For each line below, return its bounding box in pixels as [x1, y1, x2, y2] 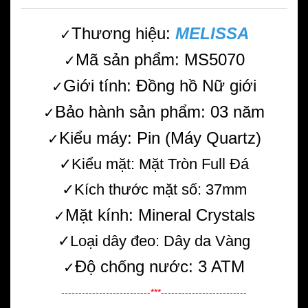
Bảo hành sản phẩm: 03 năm [55, 102, 265, 122]
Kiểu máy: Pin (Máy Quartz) [58, 129, 261, 148]
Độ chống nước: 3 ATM [75, 257, 245, 276]
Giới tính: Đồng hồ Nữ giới [63, 76, 256, 96]
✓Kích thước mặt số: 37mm [61, 181, 247, 199]
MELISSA [175, 24, 249, 43]
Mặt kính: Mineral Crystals [65, 206, 255, 225]
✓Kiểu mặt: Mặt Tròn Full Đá [59, 155, 249, 173]
